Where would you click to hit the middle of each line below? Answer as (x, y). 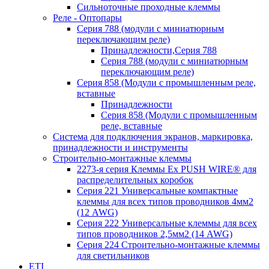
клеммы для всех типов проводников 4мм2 (165, 201)
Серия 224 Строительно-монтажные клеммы (168, 244)
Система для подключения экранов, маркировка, (153, 136)
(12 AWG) (97, 212)
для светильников (113, 255)
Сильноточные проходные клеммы (149, 7)
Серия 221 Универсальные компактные (157, 190)
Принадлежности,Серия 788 (159, 50)
